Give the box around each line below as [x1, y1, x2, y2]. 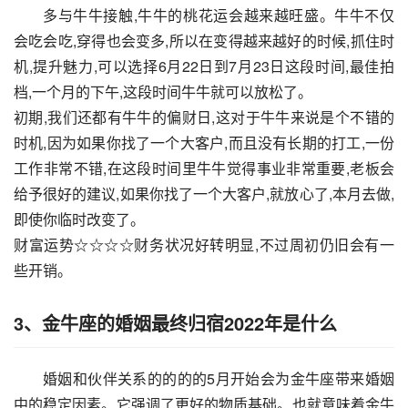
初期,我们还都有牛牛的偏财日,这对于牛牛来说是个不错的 [14, 107, 394, 128]
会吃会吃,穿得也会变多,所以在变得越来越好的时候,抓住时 [14, 30, 394, 52]
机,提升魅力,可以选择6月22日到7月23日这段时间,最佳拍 [14, 56, 394, 77]
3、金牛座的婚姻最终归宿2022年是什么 [14, 310, 337, 337]
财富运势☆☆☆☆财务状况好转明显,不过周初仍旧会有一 [14, 234, 394, 256]
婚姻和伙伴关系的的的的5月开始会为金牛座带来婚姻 [43, 368, 394, 390]
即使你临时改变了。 [14, 209, 145, 230]
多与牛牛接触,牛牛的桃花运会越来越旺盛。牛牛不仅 [43, 5, 394, 26]
